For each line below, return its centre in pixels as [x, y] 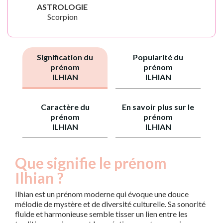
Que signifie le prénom [91, 163]
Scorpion [62, 17]
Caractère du [65, 107]
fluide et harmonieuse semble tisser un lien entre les [101, 214]
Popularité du [158, 57]
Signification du [65, 57]
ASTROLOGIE [62, 7]
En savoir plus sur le [158, 107]
